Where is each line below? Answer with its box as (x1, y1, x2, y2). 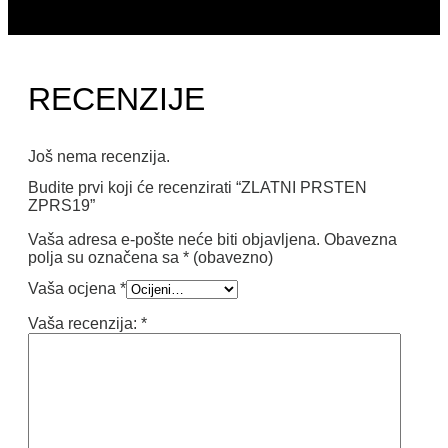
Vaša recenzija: (28, 314, 141, 332)
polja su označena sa (28, 248, 183, 266)
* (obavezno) (183, 248, 273, 266)
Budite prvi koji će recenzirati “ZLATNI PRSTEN (28, 178, 367, 196)
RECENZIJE (28, 81, 205, 118)
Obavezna (324, 230, 397, 248)
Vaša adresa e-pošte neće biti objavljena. (28, 230, 320, 248)
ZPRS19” (28, 196, 95, 214)
